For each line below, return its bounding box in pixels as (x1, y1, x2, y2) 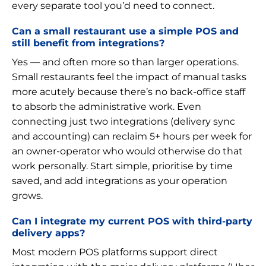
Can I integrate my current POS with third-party (12, 214, 252, 227)
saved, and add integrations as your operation (12, 175, 227, 186)
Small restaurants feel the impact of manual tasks (12, 71, 246, 83)
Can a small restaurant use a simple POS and (12, 24, 239, 37)
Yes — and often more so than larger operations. (12, 56, 239, 68)
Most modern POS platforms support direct (12, 246, 218, 258)
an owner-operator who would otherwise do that (12, 145, 243, 157)
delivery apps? (12, 226, 85, 239)
